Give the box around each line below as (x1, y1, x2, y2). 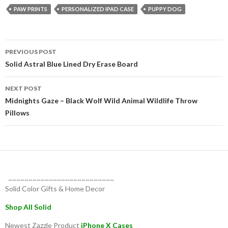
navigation (5, 57, 69, 74)
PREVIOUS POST (5, 47, 56, 55)
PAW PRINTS (14, 5, 47, 12)
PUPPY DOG (148, 5, 182, 12)
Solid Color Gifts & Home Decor (5, 184, 105, 193)
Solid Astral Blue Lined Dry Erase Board (5, 59, 138, 68)
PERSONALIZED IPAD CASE (62, 5, 134, 12)
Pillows (5, 108, 30, 117)
